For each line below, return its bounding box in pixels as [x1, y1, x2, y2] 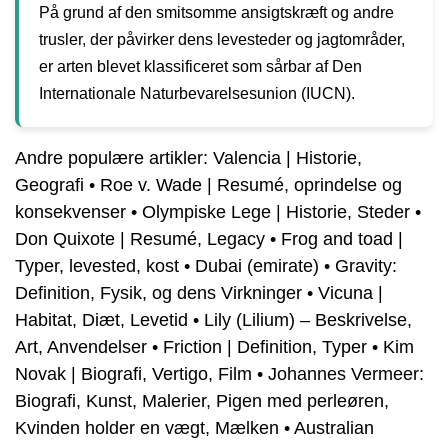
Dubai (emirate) [195, 256, 319, 277]
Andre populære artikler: [15, 148, 213, 169]
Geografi [15, 175, 84, 196]
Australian [294, 418, 374, 439]
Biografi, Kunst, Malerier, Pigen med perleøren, [15, 391, 389, 412]
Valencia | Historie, [213, 148, 362, 169]
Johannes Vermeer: [268, 364, 424, 385]
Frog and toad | [281, 229, 403, 250]
